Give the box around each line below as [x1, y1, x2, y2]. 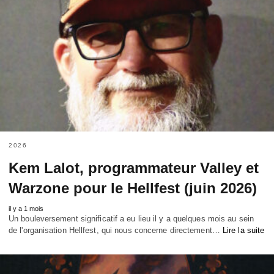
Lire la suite [222, 225, 265, 235]
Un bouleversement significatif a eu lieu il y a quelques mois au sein [9, 213, 254, 223]
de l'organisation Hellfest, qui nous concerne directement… [9, 225, 223, 235]
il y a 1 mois [9, 204, 43, 212]
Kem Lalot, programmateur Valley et [9, 159, 259, 176]
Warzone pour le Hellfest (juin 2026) [9, 179, 257, 196]
